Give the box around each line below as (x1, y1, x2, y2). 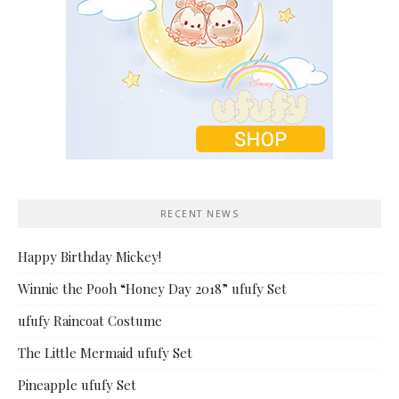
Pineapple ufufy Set (18, 376, 136, 395)
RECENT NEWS (159, 208, 240, 221)
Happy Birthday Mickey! (18, 248, 161, 266)
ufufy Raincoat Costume (18, 312, 162, 330)
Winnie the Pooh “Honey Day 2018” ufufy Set (18, 280, 287, 298)
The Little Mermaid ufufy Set (18, 344, 192, 362)
